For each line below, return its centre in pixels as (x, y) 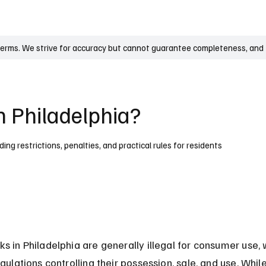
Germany (80, 18)
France (39, 18)
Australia (124, 18)
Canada (166, 18)
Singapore (211, 18)
